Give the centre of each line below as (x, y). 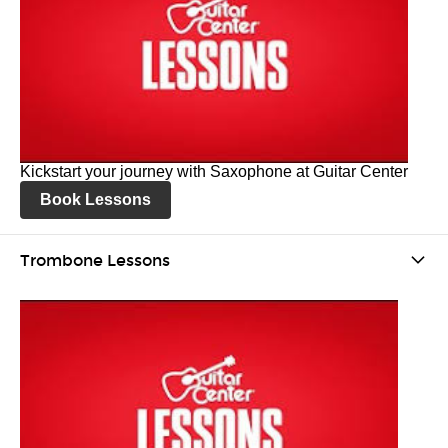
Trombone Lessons (95, 260)
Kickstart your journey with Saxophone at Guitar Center (214, 171)
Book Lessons (95, 199)
